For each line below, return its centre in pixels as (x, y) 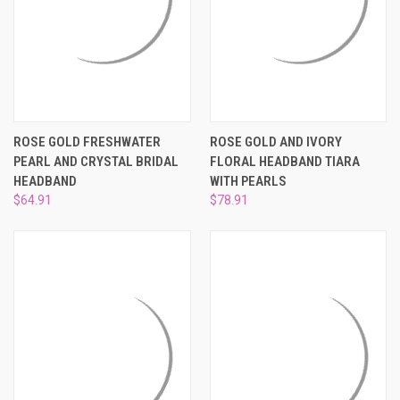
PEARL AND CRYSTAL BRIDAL (96, 161)
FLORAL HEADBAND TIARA (284, 161)
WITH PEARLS (248, 181)
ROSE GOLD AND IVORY (275, 142)
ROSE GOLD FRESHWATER (87, 142)
